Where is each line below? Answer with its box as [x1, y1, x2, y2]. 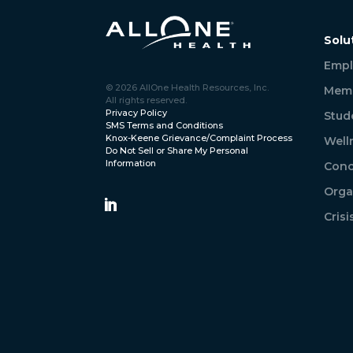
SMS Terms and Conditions [106, 119, 224, 131]
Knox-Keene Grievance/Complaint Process [106, 132, 293, 143]
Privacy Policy [106, 106, 168, 118]
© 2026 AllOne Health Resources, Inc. [106, 81, 269, 93]
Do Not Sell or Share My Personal [106, 144, 249, 156]
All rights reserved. [106, 94, 188, 106]
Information [106, 157, 157, 169]
